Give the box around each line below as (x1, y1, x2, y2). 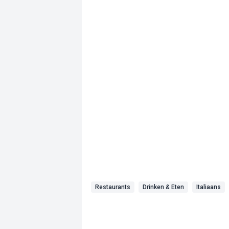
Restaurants (95, 184, 130, 191)
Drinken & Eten (143, 184, 184, 191)
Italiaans (196, 184, 221, 191)
